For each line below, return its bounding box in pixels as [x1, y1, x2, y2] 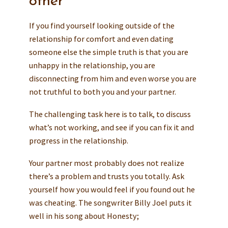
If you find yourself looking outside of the [28, 20, 175, 31]
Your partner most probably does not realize [28, 157, 184, 168]
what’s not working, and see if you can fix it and [28, 122, 194, 132]
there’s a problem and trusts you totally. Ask [28, 170, 184, 181]
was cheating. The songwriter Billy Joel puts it [28, 197, 192, 208]
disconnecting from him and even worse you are [28, 73, 196, 84]
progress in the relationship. [28, 135, 128, 146]
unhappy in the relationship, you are [28, 60, 155, 71]
